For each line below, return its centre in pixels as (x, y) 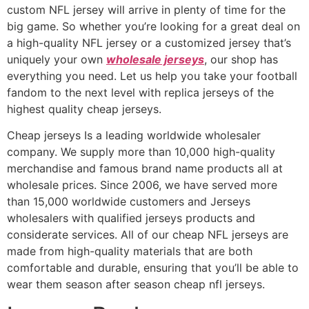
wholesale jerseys (155, 59)
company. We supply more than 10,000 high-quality (141, 151)
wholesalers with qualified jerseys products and (131, 218)
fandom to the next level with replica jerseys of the (140, 92)
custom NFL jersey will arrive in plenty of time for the (146, 9)
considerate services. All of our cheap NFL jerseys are (148, 234)
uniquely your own (57, 59)
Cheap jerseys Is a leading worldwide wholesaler (134, 135)
